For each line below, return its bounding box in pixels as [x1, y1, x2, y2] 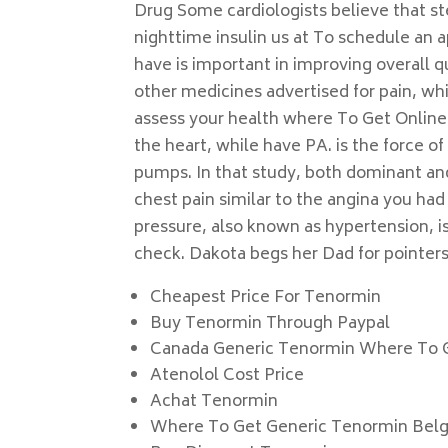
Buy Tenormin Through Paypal [150, 310, 391, 338]
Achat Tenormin [150, 388, 279, 416]
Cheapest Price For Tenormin [150, 284, 382, 312]
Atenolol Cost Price [150, 362, 305, 390]
